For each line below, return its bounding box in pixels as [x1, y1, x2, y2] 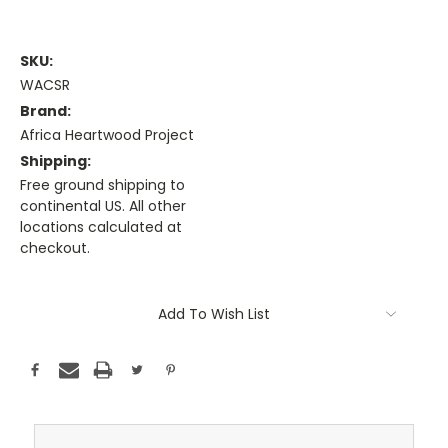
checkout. [20, 238, 90, 259]
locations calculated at [20, 217, 182, 238]
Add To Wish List [158, 304, 270, 325]
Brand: [20, 101, 71, 122]
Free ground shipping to [20, 175, 185, 196]
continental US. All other [20, 196, 186, 217]
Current [20, 274, 76, 294]
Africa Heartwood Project [20, 125, 194, 146]
